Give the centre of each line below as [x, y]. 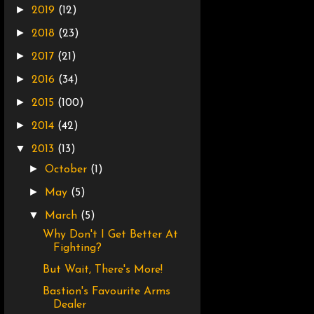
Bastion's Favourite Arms [106, 292]
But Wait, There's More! [102, 270]
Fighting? [77, 248]
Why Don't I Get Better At [110, 235]
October [68, 170]
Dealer [69, 305]
